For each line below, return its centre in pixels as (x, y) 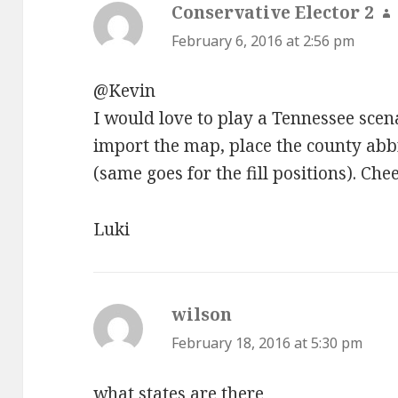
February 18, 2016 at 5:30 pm (267, 343)
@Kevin (125, 91)
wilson (202, 315)
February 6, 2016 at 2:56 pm (263, 40)
